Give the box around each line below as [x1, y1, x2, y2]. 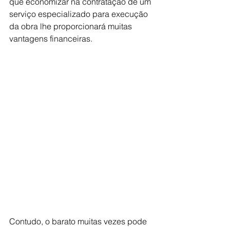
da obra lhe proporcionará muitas [9, 21, 134, 31]
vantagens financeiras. [9, 33, 94, 44]
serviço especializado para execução [9, 9, 150, 19]
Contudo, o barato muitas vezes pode [9, 216, 149, 226]
